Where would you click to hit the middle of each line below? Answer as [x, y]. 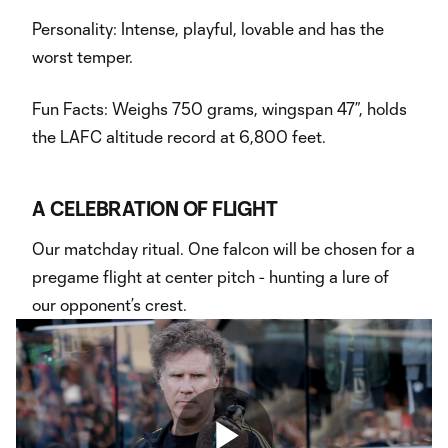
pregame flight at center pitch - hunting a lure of [210, 276]
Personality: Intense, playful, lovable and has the [208, 28]
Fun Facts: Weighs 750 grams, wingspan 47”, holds [219, 108]
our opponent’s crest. [109, 304]
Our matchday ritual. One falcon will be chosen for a [223, 248]
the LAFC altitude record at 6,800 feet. [179, 136]
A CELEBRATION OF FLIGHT [155, 208]
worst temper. [82, 56]
